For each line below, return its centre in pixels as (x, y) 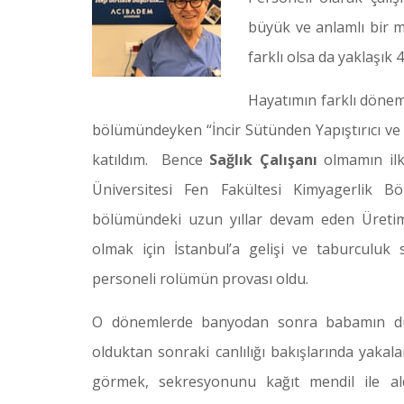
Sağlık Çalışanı (263, 160)
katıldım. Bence (151, 160)
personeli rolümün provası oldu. (200, 279)
